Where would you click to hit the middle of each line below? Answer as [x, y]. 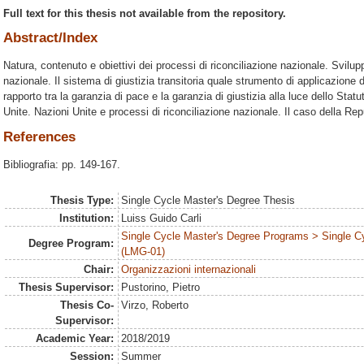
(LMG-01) [143, 252]
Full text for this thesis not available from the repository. [145, 13]
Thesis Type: [82, 201]
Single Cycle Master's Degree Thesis [208, 201]
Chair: [98, 270]
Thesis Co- [87, 305]
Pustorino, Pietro [161, 288]
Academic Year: [74, 339]
